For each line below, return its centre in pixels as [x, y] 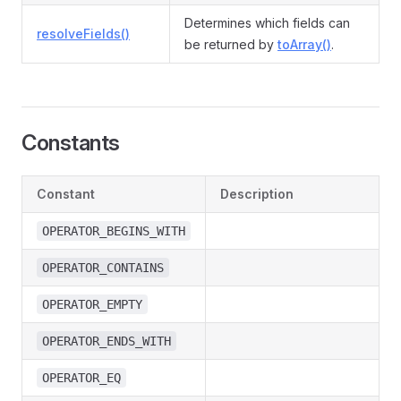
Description [257, 194]
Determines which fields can [267, 23]
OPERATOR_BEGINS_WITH [114, 231]
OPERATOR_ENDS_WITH [107, 341]
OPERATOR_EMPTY [92, 304]
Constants [71, 143]
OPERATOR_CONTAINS [103, 268]
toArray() [304, 44]
